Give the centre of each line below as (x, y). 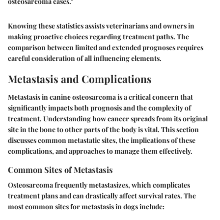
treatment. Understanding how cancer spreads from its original (108, 119)
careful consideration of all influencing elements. (85, 58)
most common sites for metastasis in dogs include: (86, 207)
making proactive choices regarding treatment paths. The (98, 36)
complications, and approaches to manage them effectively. (100, 151)
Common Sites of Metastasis (60, 170)
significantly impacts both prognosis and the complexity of (99, 108)
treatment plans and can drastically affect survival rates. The (102, 196)
